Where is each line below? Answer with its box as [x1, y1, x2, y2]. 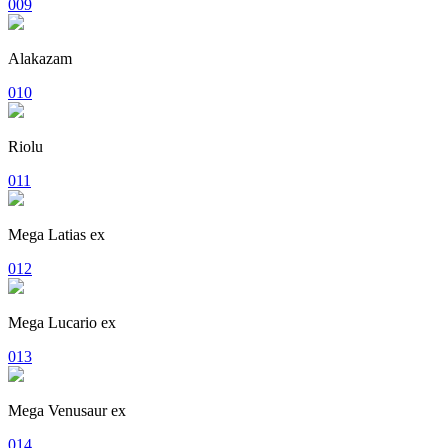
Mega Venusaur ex [8, 401, 126, 419]
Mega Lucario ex [8, 313, 116, 331]
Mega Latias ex [8, 225, 105, 243]
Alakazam [8, 49, 72, 67]
